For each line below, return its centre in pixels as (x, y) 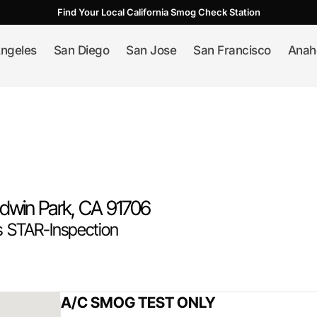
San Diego (81, 50)
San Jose (151, 50)
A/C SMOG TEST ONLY (138, 302)
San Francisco (232, 50)
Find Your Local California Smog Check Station (158, 12)
